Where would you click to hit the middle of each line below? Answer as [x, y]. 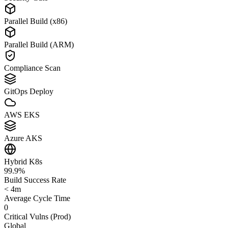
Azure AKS [23, 138]
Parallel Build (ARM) [39, 44]
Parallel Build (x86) [36, 21]
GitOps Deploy [29, 91]
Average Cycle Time [37, 198]
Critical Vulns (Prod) [37, 216]
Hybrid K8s [23, 161]
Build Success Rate [35, 180]
